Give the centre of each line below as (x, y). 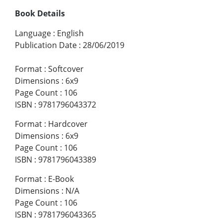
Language (33, 33)
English (70, 33)
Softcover (66, 69)
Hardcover (68, 124)
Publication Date (46, 45)
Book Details (40, 13)
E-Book (61, 179)
